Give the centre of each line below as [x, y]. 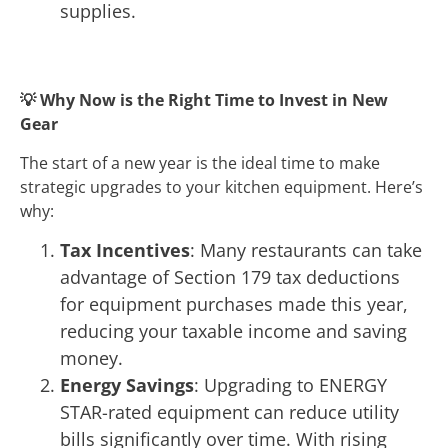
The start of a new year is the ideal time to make [200, 162]
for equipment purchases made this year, [234, 304]
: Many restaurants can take [306, 250]
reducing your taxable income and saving [233, 331]
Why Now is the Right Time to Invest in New [212, 100]
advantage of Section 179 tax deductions [230, 277]
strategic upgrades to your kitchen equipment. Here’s [221, 186]
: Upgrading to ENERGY [290, 385]
